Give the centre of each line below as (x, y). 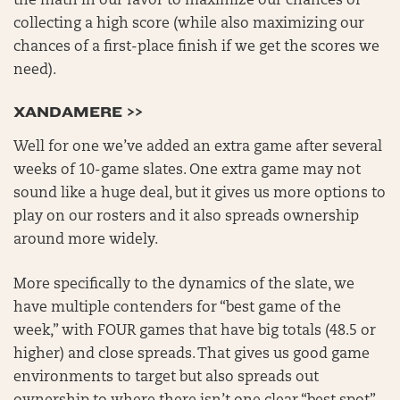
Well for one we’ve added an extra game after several (198, 147)
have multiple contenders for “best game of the (177, 308)
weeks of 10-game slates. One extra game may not (187, 171)
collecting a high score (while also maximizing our (189, 24)
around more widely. (86, 240)
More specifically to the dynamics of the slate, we (184, 285)
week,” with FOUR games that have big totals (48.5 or (195, 331)
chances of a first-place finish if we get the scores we (196, 47)
